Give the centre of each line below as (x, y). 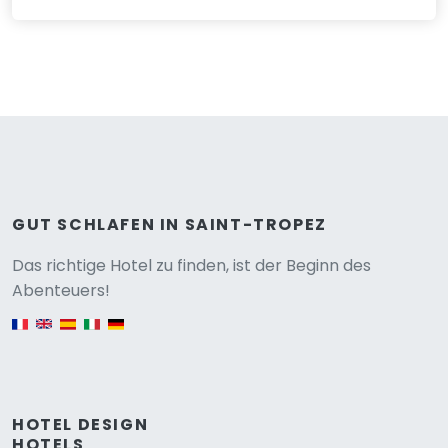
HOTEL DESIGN (80, 424)
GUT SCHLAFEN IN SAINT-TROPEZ (169, 224)
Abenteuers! (61, 290)
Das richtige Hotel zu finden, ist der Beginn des (191, 265)
